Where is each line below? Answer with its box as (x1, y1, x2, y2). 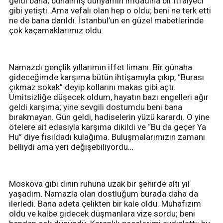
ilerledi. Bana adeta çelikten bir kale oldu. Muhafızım (9, 198, 201, 209)
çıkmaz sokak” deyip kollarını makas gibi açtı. (9, 82, 176, 92)
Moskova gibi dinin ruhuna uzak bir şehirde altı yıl (9, 178, 190, 189)
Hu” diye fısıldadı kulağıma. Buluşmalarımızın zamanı (9, 131, 205, 142)
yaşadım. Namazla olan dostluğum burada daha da (9, 188, 198, 199)
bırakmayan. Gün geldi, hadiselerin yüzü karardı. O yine (9, 111, 210, 122)
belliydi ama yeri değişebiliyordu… (9, 141, 135, 152)
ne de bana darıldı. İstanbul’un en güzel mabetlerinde (9, 15, 204, 25)
